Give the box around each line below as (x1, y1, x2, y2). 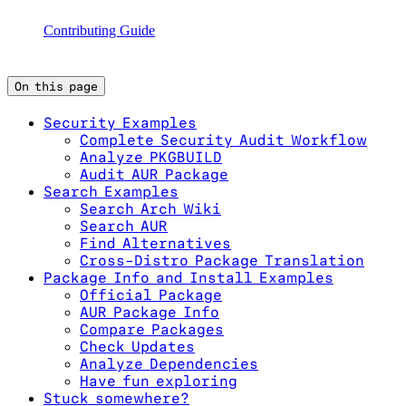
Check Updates (80, 337, 195, 355)
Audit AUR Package (80, 165, 228, 183)
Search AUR (80, 217, 168, 235)
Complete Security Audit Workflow (80, 130, 367, 149)
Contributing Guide (43, 23, 155, 39)
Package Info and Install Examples (43, 268, 333, 286)
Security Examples (43, 113, 197, 131)
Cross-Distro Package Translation (80, 251, 364, 269)
